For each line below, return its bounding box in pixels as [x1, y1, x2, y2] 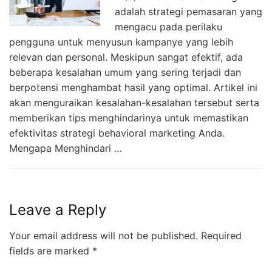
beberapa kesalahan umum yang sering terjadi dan [9, 66, 241, 78]
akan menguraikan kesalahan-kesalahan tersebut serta [9, 96, 259, 109]
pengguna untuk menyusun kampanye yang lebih [9, 35, 233, 48]
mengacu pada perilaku [115, 20, 222, 33]
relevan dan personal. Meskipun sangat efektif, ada [9, 50, 243, 63]
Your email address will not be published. [9, 229, 198, 242]
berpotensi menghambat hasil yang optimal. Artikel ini [9, 81, 257, 93]
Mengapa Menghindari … [9, 141, 122, 154]
